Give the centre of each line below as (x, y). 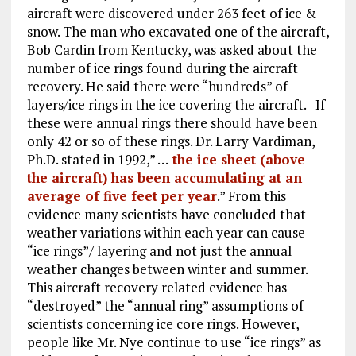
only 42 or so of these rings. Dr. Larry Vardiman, (170, 141)
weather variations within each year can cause (166, 232)
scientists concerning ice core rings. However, (163, 323)
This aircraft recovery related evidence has (157, 287)
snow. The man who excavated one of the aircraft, (178, 31)
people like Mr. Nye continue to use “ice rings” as (174, 342)
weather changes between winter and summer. (167, 269)
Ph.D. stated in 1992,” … (97, 159)
